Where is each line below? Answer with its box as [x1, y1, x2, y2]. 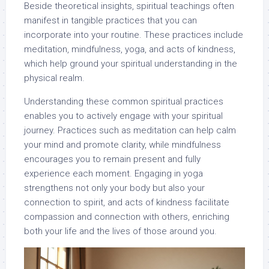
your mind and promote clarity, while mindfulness [24, 139, 221, 151]
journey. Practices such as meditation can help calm [24, 125, 236, 136]
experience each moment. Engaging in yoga [24, 168, 203, 180]
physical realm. [24, 73, 85, 84]
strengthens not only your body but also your [24, 183, 205, 194]
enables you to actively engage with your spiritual [24, 110, 223, 122]
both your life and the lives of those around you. [24, 226, 217, 237]
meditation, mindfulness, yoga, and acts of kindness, [24, 44, 235, 55]
